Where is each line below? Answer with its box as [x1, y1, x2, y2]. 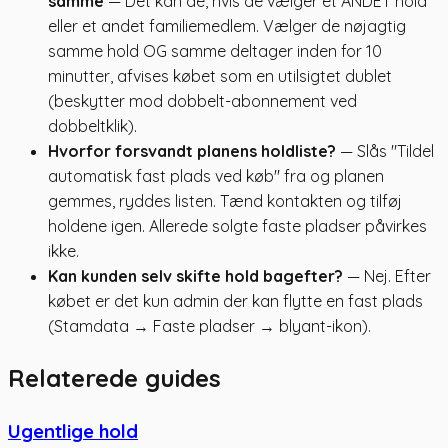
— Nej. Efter [343, 265, 431, 286]
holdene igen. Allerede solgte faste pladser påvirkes [48, 215, 427, 236]
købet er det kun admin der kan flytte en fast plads [48, 290, 423, 311]
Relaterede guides [8, 362, 221, 393]
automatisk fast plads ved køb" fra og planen [48, 165, 384, 186]
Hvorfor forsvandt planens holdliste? [48, 140, 336, 161]
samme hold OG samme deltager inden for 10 [48, 40, 382, 61]
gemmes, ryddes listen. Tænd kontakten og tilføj [48, 190, 402, 211]
